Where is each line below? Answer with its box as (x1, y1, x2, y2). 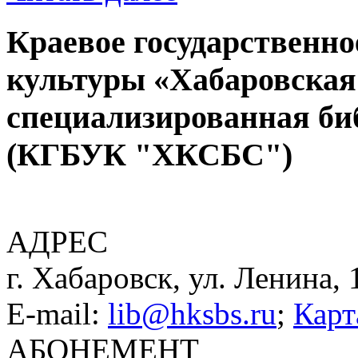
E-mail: (6, 296, 108, 332)
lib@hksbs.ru (108, 296, 276, 332)
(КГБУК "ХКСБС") (6, 136, 292, 173)
